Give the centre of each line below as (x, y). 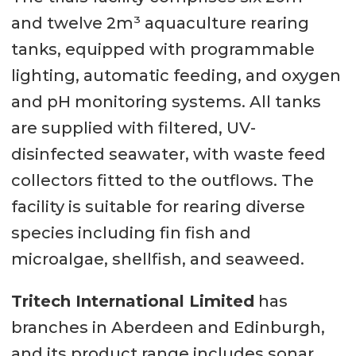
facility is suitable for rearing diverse (158, 206)
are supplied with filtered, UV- (133, 128)
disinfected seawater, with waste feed (168, 154)
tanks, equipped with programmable (163, 49)
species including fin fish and (131, 232)
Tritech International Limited (132, 301)
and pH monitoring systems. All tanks (166, 101)
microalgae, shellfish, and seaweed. (157, 259)
